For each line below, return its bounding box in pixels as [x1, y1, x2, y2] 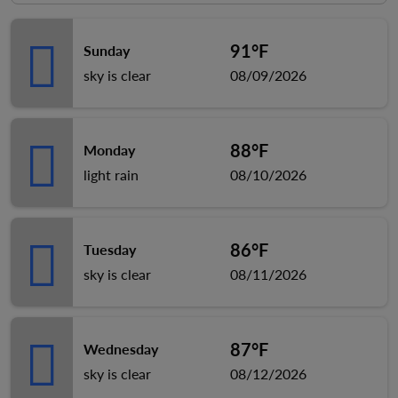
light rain [84, 166, 139, 183]
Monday [84, 141, 135, 158]
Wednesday [84, 340, 158, 357]
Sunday [84, 42, 130, 59]
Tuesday [84, 241, 136, 258]
